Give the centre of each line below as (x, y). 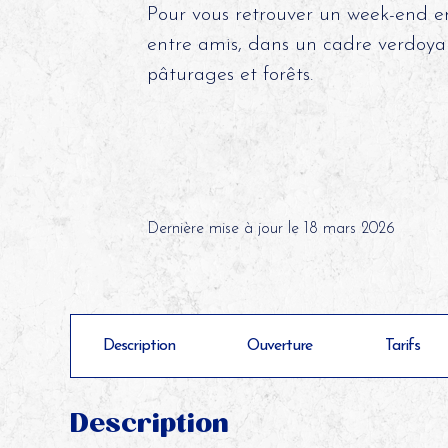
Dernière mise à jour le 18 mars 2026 (271, 229)
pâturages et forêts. (230, 75)
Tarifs (402, 346)
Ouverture (280, 346)
